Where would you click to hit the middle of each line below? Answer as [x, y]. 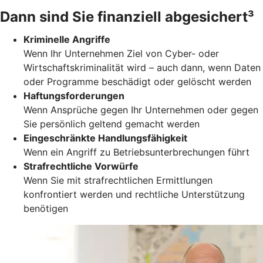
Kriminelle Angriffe [67, 39]
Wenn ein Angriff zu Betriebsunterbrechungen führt [136, 152]
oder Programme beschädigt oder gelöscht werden [137, 81]
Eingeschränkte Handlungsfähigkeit [105, 138]
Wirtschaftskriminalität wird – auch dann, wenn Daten [142, 67]
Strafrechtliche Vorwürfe [81, 166]
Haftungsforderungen [74, 95]
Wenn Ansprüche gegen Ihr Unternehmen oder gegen [141, 109]
